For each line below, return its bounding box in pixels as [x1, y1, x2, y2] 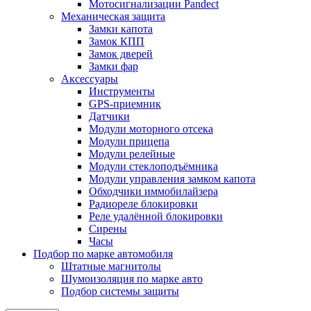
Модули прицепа [89, 135, 169, 147]
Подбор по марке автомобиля [33, 248, 173, 260]
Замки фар [89, 60, 138, 72]
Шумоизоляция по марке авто [61, 273, 203, 285]
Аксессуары [61, 73, 118, 85]
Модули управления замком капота [89, 173, 255, 185]
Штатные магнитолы [61, 260, 161, 272]
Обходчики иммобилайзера [89, 185, 218, 197]
